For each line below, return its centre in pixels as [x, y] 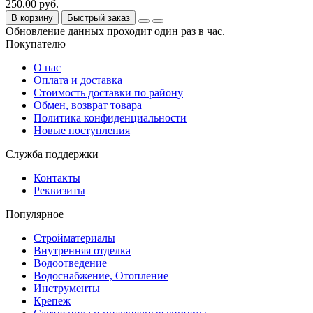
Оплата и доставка [78, 80]
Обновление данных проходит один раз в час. [115, 31]
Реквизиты [59, 190]
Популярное [35, 214]
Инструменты [67, 288]
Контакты [57, 177]
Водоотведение [70, 263]
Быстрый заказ [99, 17]
